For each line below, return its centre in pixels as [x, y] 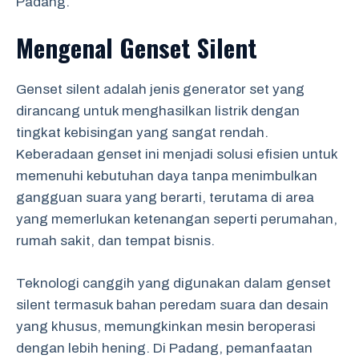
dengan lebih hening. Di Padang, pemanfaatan [164, 348]
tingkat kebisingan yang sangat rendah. [142, 133]
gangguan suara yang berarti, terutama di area [165, 198]
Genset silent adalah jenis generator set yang [160, 89]
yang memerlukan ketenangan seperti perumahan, [177, 219]
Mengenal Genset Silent [137, 47]
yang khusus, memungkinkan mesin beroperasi [166, 326]
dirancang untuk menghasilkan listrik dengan [158, 111]
